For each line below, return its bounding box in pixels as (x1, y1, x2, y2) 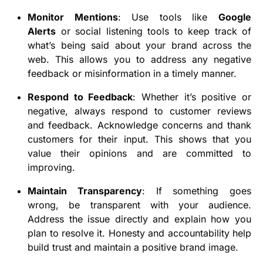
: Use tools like (117, 11, 218, 23)
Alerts (28, 25, 56, 38)
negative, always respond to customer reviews (28, 105, 251, 117)
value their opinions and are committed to (28, 147, 251, 160)
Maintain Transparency (28, 185, 142, 197)
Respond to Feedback (28, 91, 133, 103)
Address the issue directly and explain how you (28, 213, 251, 225)
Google (218, 11, 251, 23)
